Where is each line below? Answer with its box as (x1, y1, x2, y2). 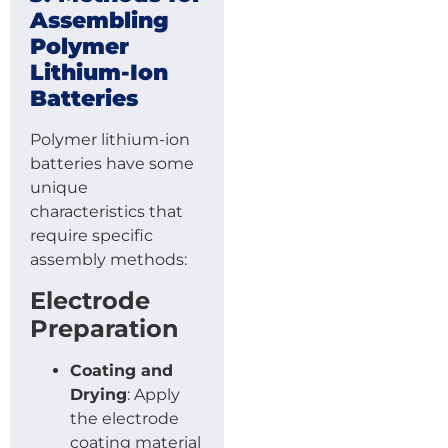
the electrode (70, 408, 179, 428)
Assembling (30, 7, 169, 35)
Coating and (70, 360, 173, 380)
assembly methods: (30, 250, 187, 270)
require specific (30, 226, 153, 246)
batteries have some (30, 154, 194, 174)
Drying (70, 384, 127, 404)
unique (30, 178, 88, 198)
